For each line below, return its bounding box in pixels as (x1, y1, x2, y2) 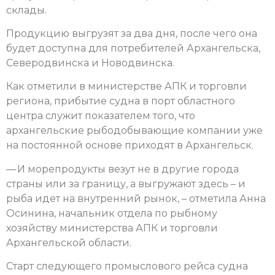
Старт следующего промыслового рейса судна (6, 260, 248, 273)
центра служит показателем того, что (6, 110, 195, 122)
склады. (6, 4, 47, 16)
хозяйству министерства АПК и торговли (6, 222, 218, 234)
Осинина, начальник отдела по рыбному (6, 207, 217, 219)
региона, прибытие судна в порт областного (6, 95, 235, 107)
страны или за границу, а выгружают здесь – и (6, 177, 246, 190)
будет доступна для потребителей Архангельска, (6, 42, 260, 55)
